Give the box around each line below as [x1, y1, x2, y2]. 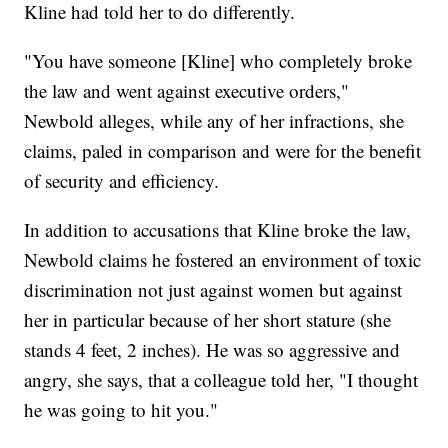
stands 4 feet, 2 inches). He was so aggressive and [24, 337, 401, 363]
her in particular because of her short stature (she [24, 307, 392, 333]
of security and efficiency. [24, 168, 220, 194]
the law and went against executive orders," [24, 78, 350, 104]
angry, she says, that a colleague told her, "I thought [24, 367, 419, 393]
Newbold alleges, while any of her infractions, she [24, 108, 405, 134]
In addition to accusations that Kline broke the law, [24, 217, 412, 243]
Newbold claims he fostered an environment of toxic [24, 247, 422, 273]
